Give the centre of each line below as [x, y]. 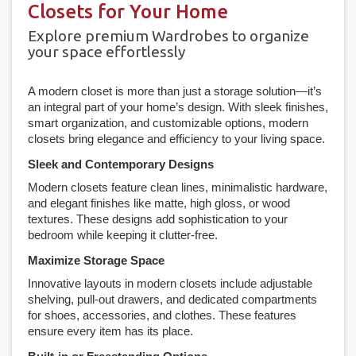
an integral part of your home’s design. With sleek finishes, [178, 106]
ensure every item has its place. [110, 331]
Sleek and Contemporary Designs [121, 164]
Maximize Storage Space [96, 260]
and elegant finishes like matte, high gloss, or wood [159, 203]
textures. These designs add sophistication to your [158, 219]
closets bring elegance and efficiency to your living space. [176, 138]
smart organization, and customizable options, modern [168, 122]
